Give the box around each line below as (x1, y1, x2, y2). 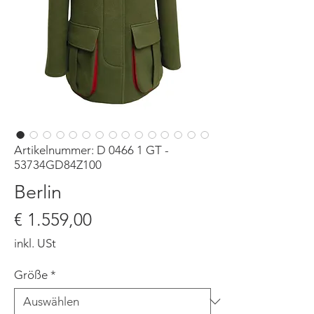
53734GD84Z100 (14, 157, 102, 172)
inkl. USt (14, 235, 56, 250)
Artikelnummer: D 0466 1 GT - (14, 142, 169, 157)
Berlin (14, 180, 62, 203)
